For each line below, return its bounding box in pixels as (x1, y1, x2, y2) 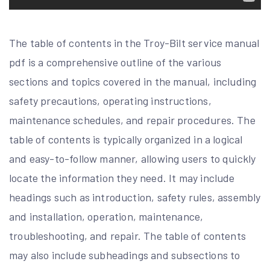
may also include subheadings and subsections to (9, 248, 240, 262)
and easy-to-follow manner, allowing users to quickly (9, 152, 256, 165)
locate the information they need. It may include (9, 171, 235, 184)
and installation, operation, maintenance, (9, 210, 204, 223)
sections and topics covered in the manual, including (9, 75, 257, 88)
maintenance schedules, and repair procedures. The (9, 113, 256, 127)
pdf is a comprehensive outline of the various (9, 55, 222, 69)
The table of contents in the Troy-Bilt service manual (9, 36, 260, 49)
